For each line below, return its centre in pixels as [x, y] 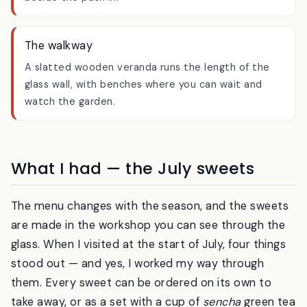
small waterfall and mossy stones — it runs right [143, 15]
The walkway [59, 81]
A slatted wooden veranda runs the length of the [147, 103]
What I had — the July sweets [133, 205]
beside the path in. [72, 33]
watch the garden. [70, 137]
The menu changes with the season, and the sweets [150, 242]
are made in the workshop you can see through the [148, 261]
